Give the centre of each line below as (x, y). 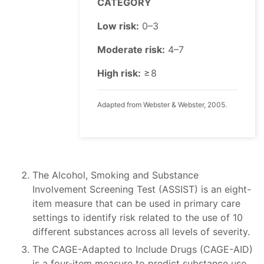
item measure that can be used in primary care (136, 204)
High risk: (119, 73)
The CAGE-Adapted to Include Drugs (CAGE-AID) (143, 250)
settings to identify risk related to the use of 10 (138, 218)
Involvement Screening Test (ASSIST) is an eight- (142, 189)
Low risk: (118, 26)
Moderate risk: (131, 50)
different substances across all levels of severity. (141, 232)
